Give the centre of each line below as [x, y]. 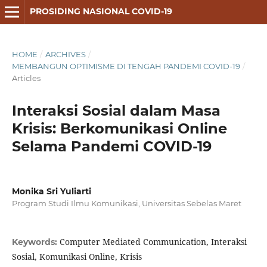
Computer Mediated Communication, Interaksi [153, 242]
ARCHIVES [65, 54]
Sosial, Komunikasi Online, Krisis [77, 257]
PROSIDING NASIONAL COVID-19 [101, 11]
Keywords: [35, 242]
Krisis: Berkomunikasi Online [119, 128]
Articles [26, 78]
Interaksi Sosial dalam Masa [116, 110]
